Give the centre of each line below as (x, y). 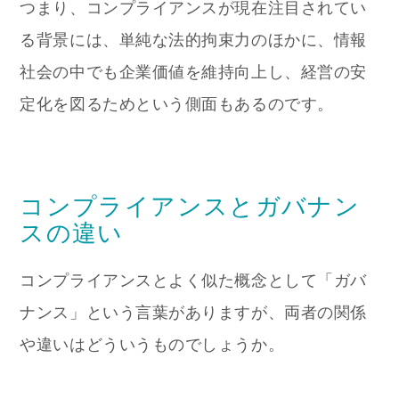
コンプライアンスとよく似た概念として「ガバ (193, 280)
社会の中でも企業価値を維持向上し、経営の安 (193, 73)
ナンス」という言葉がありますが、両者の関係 (193, 312)
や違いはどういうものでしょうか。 (152, 344)
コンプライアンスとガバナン (190, 206)
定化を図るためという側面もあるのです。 (177, 105)
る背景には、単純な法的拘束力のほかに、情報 (193, 41)
